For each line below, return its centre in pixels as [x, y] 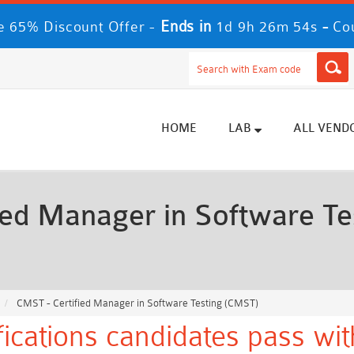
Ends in [186, 26]
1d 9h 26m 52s [267, 27]
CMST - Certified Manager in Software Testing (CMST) [136, 303]
